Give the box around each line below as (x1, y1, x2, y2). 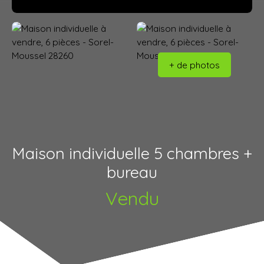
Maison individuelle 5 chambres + (12, 143, 252, 164)
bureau (107, 162, 157, 183)
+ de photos (169, 58, 220, 71)
